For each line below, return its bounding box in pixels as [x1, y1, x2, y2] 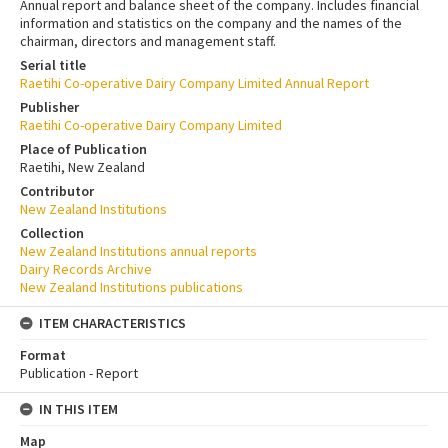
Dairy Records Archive [20, 260, 152, 279]
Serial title [20, 56, 86, 75]
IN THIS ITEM [39, 400, 118, 419]
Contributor [20, 182, 94, 201]
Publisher [20, 98, 79, 117]
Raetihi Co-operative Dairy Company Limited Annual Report [20, 74, 369, 93]
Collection [20, 224, 84, 243]
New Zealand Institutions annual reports [20, 242, 257, 261]
